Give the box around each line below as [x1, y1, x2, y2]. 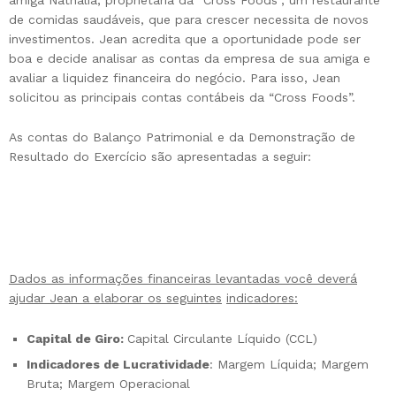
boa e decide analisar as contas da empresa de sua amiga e [9, 50, 370, 65]
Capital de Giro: [27, 331, 127, 346]
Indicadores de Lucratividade [27, 356, 209, 371]
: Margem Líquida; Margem [209, 356, 369, 371]
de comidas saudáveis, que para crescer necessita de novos [9, 11, 369, 27]
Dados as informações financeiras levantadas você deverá [9, 270, 357, 286]
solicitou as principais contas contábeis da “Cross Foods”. [9, 89, 355, 104]
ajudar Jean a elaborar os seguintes [9, 290, 222, 305]
